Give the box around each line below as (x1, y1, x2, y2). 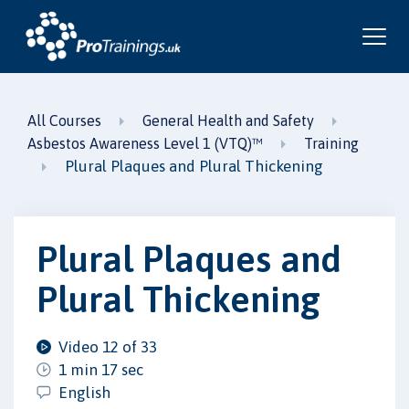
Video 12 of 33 (58, 337, 157, 356)
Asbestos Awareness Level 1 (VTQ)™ (27, 135, 263, 152)
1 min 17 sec (58, 360, 143, 379)
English (58, 383, 110, 402)
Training (303, 135, 359, 152)
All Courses (27, 112, 101, 129)
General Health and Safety (142, 112, 314, 129)
